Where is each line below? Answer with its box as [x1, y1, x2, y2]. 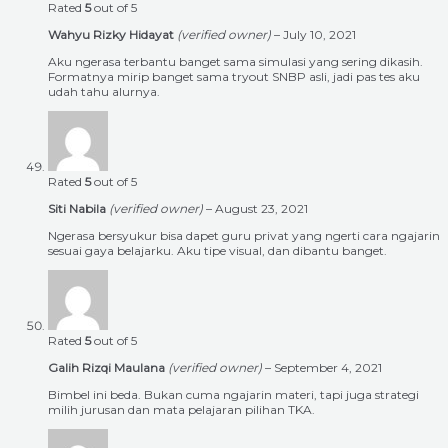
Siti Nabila [48, 201, 109, 217]
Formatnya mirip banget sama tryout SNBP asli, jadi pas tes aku [48, 69, 420, 85]
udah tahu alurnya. [48, 84, 160, 100]
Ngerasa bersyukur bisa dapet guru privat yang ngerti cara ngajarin [48, 228, 440, 244]
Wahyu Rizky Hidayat [48, 27, 177, 43]
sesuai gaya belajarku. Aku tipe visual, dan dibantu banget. [48, 243, 387, 259]
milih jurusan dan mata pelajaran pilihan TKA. [48, 402, 315, 418]
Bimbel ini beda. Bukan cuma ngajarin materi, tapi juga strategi [48, 387, 419, 403]
